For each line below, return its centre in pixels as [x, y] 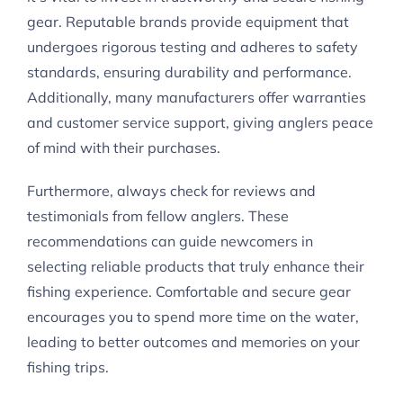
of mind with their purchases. [124, 148]
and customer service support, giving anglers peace [200, 123]
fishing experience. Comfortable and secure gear [189, 292]
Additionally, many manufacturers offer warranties [197, 98]
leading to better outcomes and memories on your [193, 342]
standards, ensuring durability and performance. [189, 72]
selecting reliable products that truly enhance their [196, 267]
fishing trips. [68, 367]
